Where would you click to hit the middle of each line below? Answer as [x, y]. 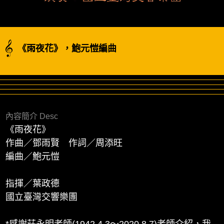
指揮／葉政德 [33, 183]
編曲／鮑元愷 [33, 156]
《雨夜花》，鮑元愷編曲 [67, 48]
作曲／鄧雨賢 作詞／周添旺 [64, 143]
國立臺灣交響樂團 [42, 197]
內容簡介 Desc [32, 116]
